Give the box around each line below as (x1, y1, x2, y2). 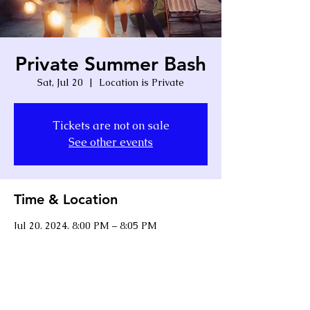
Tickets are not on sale (52, 118, 170, 133)
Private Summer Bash (15, 52, 206, 75)
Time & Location (14, 191, 118, 208)
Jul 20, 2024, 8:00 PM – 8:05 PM (14, 219, 157, 232)
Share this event (14, 271, 116, 288)
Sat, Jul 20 (37, 76, 83, 89)
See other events (69, 135, 153, 149)
